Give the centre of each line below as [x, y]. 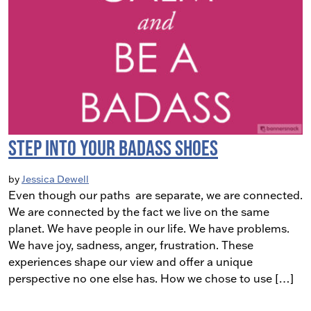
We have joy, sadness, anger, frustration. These [131, 245]
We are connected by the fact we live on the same [139, 211]
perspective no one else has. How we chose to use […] [151, 278]
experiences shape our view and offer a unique [131, 261]
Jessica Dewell [55, 179]
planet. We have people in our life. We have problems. [149, 228]
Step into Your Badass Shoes [113, 147]
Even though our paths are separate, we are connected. [155, 195]
